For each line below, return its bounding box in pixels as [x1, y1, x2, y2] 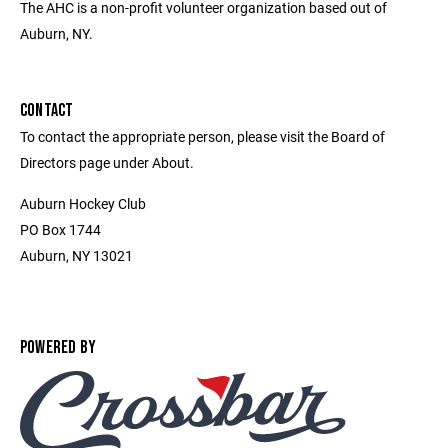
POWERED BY [20, 337, 97, 358]
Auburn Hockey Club [20, 194, 146, 213]
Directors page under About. [20, 153, 194, 172]
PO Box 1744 [20, 220, 101, 239]
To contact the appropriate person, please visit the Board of [20, 127, 385, 146]
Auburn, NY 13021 [20, 246, 133, 265]
